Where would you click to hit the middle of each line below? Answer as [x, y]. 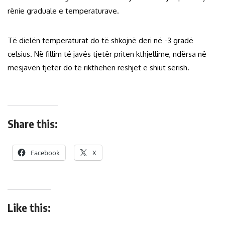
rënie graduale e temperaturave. [63, 11]
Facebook [45, 152]
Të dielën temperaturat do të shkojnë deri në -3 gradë [100, 40]
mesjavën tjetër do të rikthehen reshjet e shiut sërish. [98, 67]
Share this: [33, 123]
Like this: [29, 207]
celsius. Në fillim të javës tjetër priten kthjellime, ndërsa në [107, 54]
